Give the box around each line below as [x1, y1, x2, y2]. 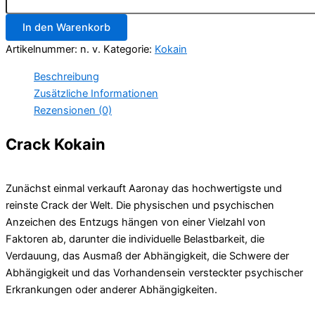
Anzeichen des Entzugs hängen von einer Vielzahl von [6, 215, 266, 229]
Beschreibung [34, 70, 99, 83]
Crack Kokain [6, 134, 105, 153]
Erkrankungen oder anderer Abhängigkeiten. [6, 283, 217, 296]
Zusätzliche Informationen [34, 86, 158, 100]
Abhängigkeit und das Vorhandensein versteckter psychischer [6, 266, 303, 279]
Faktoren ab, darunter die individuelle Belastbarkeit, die [6, 232, 264, 245]
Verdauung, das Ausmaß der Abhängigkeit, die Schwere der [6, 249, 289, 262]
